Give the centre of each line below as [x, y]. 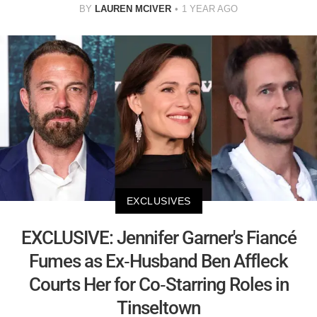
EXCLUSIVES [158, 201]
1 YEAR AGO [210, 8]
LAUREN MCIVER [133, 8]
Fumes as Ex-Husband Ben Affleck [158, 261]
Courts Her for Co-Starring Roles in [158, 285]
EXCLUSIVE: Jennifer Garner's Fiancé [158, 238]
